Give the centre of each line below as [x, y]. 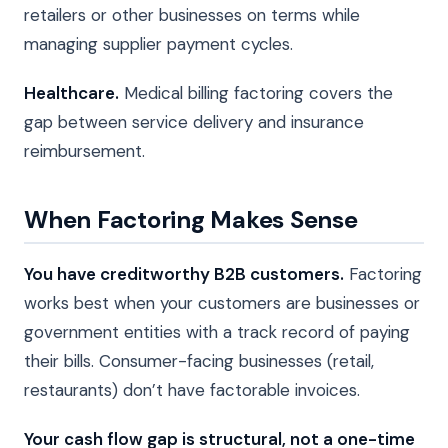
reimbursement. [84, 150]
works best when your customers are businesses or [222, 302]
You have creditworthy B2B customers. [184, 273]
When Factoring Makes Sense [191, 219]
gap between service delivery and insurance [194, 121]
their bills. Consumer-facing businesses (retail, [199, 360]
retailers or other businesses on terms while [192, 14]
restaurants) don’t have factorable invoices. [192, 389]
